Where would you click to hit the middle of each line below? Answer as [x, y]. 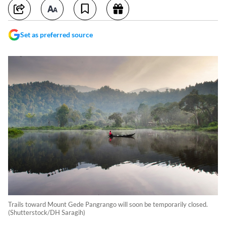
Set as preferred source [56, 35]
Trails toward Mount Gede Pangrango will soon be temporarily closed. [108, 205]
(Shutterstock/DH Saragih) [47, 213]
